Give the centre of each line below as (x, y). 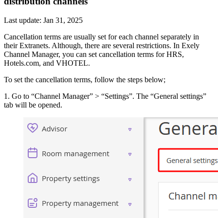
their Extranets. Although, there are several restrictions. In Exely (102, 46)
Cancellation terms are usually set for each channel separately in (101, 37)
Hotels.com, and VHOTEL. (47, 63)
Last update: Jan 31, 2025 (43, 20)
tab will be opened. (33, 105)
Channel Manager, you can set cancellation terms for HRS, (94, 54)
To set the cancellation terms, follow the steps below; (85, 80)
